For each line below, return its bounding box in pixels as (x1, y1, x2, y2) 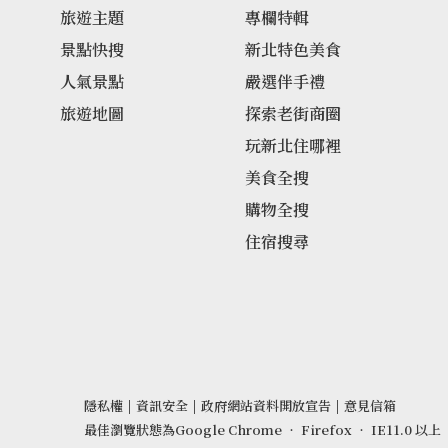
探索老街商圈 (245, 102, 342, 125)
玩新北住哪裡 (245, 134, 342, 157)
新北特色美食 (245, 38, 342, 61)
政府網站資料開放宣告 (200, 396, 331, 415)
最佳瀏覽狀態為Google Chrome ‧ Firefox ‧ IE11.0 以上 (83, 420, 441, 439)
